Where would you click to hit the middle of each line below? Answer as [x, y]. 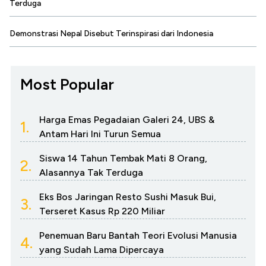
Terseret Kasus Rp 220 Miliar [102, 211]
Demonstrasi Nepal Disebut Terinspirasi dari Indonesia [111, 33]
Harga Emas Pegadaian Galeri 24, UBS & [127, 119]
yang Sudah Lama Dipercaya [102, 249]
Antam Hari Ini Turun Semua [100, 134]
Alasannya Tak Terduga [91, 172]
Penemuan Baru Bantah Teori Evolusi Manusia [138, 235]
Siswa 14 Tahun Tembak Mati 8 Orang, [123, 158]
